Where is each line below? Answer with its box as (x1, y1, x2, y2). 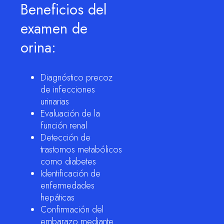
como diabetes (40, 154, 96, 168)
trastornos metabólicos (40, 142, 122, 156)
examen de (20, 17, 87, 39)
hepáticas (40, 190, 74, 204)
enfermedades (40, 178, 94, 192)
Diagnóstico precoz (40, 70, 112, 84)
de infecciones (40, 82, 95, 96)
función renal (40, 118, 87, 132)
